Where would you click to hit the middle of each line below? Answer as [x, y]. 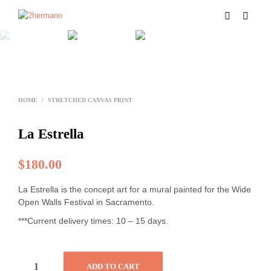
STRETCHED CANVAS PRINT [90, 100]
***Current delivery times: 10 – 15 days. [93, 221]
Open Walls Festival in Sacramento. [86, 202]
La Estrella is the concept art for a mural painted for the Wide [135, 189]
